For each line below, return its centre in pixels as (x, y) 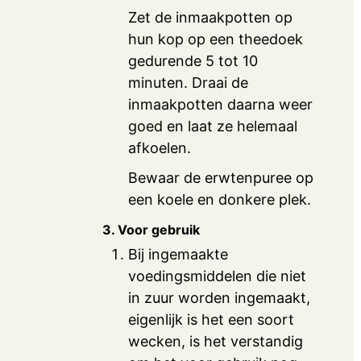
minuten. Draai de (189, 82)
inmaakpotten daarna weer (221, 104)
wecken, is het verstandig (216, 342)
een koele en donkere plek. (220, 199)
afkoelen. (160, 147)
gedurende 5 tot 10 (193, 60)
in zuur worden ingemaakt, (220, 298)
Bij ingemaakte (178, 255)
